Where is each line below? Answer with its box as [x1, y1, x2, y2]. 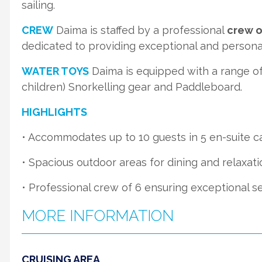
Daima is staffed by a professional [53, 24, 225, 36]
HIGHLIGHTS [22, 106, 87, 118]
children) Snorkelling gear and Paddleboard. [22, 81, 242, 93]
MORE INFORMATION [22, 207, 174, 225]
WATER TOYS [22, 65, 89, 77]
